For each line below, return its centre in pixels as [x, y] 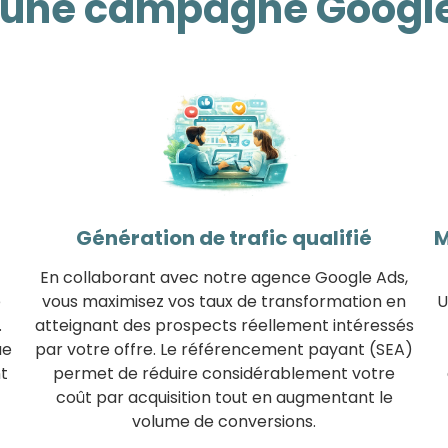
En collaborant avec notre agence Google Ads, [224, 277]
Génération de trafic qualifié [224, 237]
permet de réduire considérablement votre [224, 373]
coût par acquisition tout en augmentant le [224, 397]
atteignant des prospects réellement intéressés [224, 325]
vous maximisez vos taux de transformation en [224, 301]
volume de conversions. [224, 421]
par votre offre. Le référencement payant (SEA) [224, 349]
